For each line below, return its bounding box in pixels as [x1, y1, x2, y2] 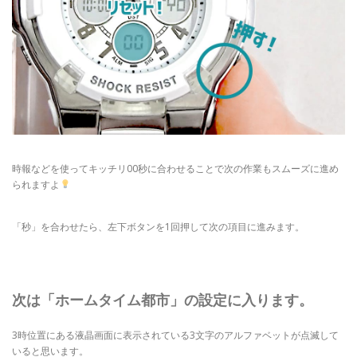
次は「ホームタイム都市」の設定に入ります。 [12, 290, 313, 310]
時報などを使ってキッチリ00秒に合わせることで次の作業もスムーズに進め [12, 161, 339, 175]
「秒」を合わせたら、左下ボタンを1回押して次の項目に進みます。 [12, 220, 304, 233]
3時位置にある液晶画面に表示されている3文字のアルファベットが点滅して [12, 328, 339, 343]
